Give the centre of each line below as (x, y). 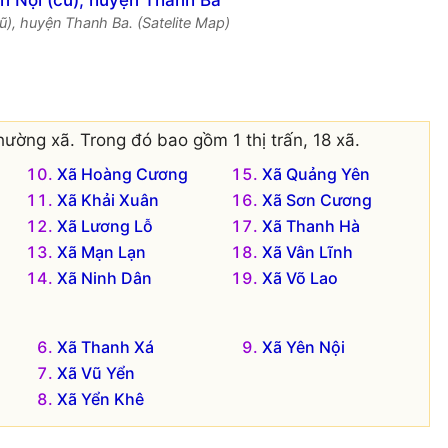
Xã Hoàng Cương (122, 174)
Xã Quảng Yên (316, 174)
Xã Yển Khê (100, 399)
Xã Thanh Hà (311, 226)
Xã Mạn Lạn (101, 252)
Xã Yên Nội (304, 347)
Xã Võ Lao (300, 278)
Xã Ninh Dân (104, 278)
